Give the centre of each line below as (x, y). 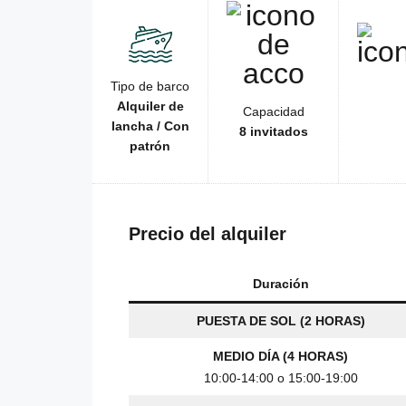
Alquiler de (150, 106)
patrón (150, 146)
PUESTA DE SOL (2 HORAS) (280, 321)
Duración (280, 284)
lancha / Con (150, 126)
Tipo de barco (150, 87)
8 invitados (273, 132)
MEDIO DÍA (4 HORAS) (280, 357)
